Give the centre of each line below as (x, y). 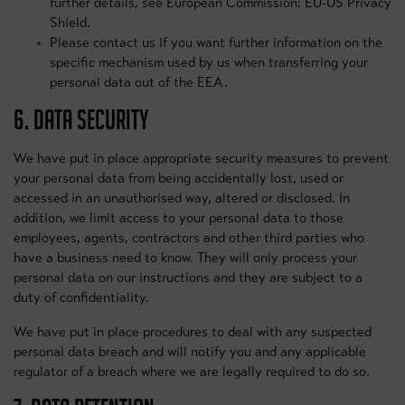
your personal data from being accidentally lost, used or (179, 178)
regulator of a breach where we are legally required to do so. (192, 372)
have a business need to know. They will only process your (185, 258)
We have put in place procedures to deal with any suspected (193, 332)
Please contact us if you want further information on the (216, 42)
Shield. (70, 23)
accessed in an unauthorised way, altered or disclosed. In (182, 198)
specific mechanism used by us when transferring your (209, 62)
